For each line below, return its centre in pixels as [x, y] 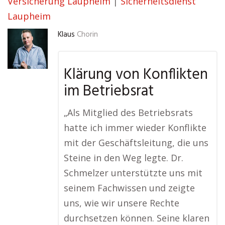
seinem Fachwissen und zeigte [129, 188]
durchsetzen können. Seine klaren [137, 218]
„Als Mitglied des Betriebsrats [128, 113]
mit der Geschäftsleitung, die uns [136, 143]
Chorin [87, 35]
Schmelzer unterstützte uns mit [133, 173]
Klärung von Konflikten [136, 75]
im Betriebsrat [109, 91]
